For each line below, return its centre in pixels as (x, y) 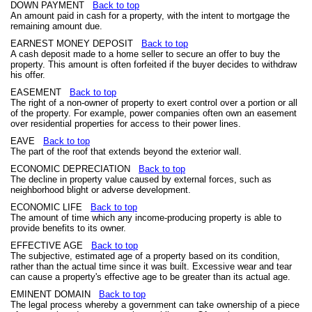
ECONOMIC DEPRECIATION (75, 169)
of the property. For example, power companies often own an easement (154, 113)
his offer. (28, 75)
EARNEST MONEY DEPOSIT (76, 44)
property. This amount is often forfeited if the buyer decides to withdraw (154, 64)
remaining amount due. (56, 26)
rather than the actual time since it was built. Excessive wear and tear (151, 266)
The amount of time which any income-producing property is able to (146, 218)
